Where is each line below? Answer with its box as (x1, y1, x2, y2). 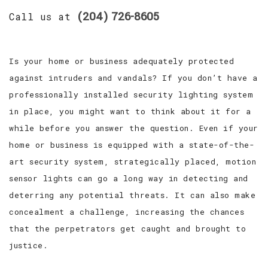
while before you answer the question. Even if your (9, 122, 258, 133)
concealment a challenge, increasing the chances (9, 206, 245, 217)
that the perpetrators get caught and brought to (9, 223, 246, 234)
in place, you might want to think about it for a (9, 105, 251, 117)
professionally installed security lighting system (9, 89, 254, 100)
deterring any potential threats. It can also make (9, 189, 256, 200)
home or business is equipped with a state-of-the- (9, 139, 255, 150)
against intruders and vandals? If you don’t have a (9, 72, 258, 83)
